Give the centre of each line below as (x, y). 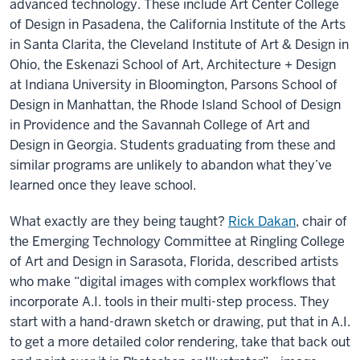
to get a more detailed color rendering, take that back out (180, 342)
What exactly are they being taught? (117, 222)
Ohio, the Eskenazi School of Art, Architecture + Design (173, 65)
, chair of (321, 222)
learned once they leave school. (103, 186)
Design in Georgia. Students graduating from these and (173, 145)
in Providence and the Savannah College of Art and (160, 125)
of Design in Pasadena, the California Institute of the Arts (178, 25)
